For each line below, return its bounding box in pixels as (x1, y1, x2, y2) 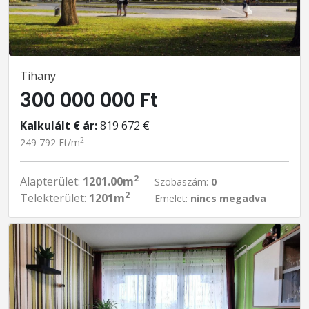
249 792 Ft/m (20, 136, 80, 149)
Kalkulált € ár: (20, 118, 97, 133)
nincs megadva (190, 192, 266, 205)
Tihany (20, 68, 56, 83)
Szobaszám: (154, 175, 211, 188)
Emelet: (154, 192, 190, 205)
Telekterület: (20, 190, 89, 206)
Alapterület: (20, 174, 83, 189)
